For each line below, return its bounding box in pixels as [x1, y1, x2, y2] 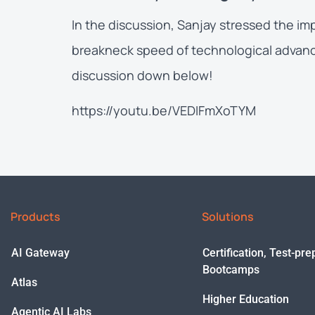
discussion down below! [72, 67, 213, 84]
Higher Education [202, 292, 289, 306]
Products [11, 208, 60, 224]
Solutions [202, 208, 254, 224]
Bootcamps [202, 262, 259, 276]
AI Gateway [11, 245, 70, 259]
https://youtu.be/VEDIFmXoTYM [72, 102, 256, 120]
